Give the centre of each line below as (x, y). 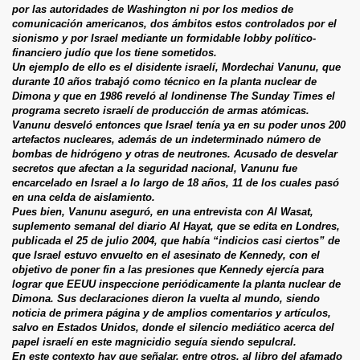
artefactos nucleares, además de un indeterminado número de (166, 139)
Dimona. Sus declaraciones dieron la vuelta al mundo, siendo (166, 298)
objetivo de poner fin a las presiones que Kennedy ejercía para (168, 269)
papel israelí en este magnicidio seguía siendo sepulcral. (154, 342)
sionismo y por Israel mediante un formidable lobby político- (164, 38)
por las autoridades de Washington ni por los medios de (153, 9)
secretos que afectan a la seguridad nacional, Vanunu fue (155, 168)
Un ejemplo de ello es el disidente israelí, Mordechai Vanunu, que (176, 67)
